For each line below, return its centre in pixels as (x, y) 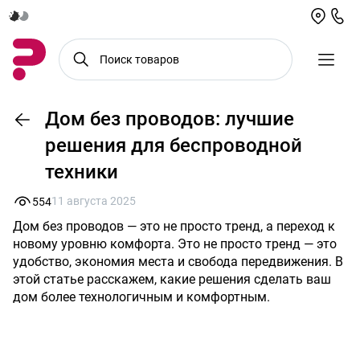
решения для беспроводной (174, 145)
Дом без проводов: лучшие (170, 119)
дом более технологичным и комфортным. (141, 297)
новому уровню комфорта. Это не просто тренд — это (175, 244)
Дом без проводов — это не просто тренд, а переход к (174, 226)
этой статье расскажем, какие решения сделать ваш (172, 279)
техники (82, 172)
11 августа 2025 (94, 201)
